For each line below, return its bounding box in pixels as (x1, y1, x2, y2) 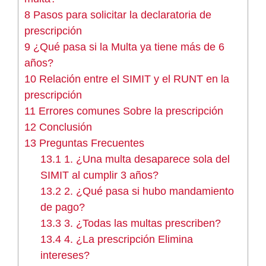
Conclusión (36, 121, 92, 133)
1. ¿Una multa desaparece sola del (61, 153, 230, 165)
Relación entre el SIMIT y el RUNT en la (36, 72, 229, 85)
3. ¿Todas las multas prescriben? (61, 217, 221, 229)
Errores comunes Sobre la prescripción (36, 104, 223, 117)
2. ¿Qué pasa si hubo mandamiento (61, 185, 235, 197)
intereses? (40, 249, 90, 261)
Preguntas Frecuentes (36, 137, 144, 149)
